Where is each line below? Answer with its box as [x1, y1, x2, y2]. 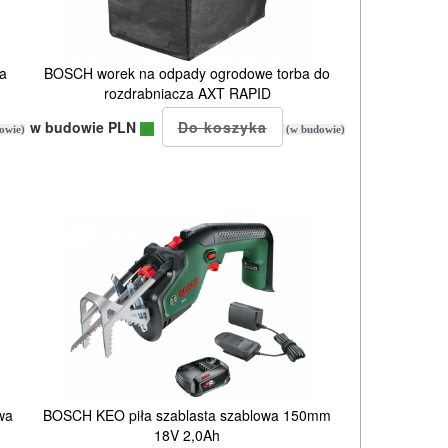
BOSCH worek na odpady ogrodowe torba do [44, 62, 331, 83]
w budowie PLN [29, 116, 140, 137]
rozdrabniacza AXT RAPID [103, 82, 271, 103]
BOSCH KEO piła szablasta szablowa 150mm [43, 404, 332, 425]
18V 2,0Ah [154, 424, 221, 445]
